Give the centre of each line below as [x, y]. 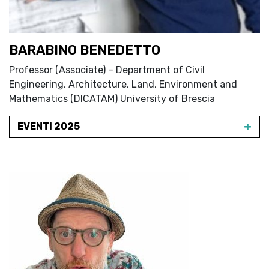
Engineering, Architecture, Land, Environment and [123, 84]
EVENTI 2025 [49, 126]
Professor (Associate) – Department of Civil [107, 70]
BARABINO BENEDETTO [85, 50]
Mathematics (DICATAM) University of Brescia [112, 99]
